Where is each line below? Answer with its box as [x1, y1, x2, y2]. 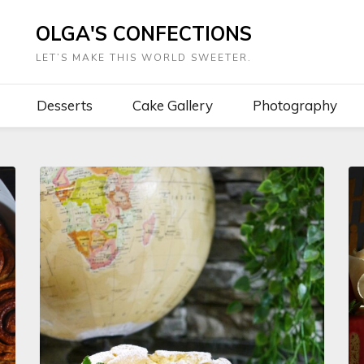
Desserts [37, 97, 93, 114]
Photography [253, 97, 337, 114]
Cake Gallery [132, 97, 213, 114]
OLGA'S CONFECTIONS [35, 21, 252, 45]
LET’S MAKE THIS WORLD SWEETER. [35, 51, 252, 64]
